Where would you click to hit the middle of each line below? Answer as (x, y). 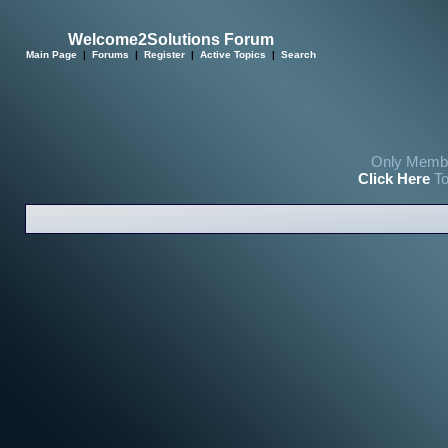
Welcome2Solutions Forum (171, 39)
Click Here (393, 178)
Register (164, 54)
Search (298, 54)
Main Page (51, 54)
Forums (110, 54)
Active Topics (233, 54)
